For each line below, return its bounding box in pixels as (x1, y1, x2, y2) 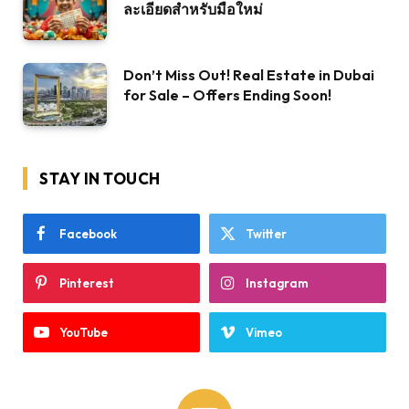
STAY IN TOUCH (39, 168, 161, 188)
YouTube (59, 324, 108, 340)
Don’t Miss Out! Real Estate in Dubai (123, 65, 374, 84)
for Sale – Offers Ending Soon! (123, 85, 331, 104)
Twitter (246, 225, 287, 241)
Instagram (246, 275, 309, 290)
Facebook (59, 225, 117, 241)
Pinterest (59, 275, 114, 290)
